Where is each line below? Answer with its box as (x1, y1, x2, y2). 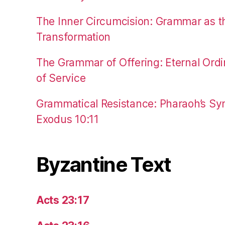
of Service (36, 71, 86, 84)
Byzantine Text (36, 152, 171, 177)
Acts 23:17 (36, 193, 89, 206)
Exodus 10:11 (36, 113, 99, 126)
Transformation (36, 30, 111, 43)
